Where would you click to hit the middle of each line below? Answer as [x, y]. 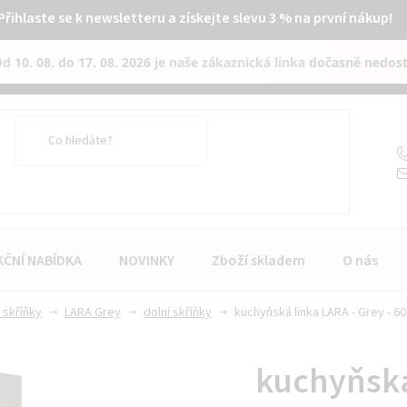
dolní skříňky [178, 312]
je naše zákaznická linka [230, 62]
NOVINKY [147, 260]
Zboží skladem [258, 260]
